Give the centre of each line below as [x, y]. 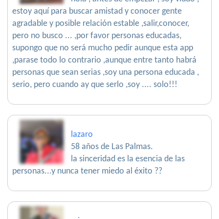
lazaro [82, 135]
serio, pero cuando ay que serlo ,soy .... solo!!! [95, 85]
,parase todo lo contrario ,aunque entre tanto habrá [104, 60]
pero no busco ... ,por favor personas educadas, [97, 36]
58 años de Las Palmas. [112, 147]
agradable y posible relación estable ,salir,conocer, [101, 24]
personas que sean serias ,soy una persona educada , [106, 73]
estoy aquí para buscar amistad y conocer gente [97, 11]
